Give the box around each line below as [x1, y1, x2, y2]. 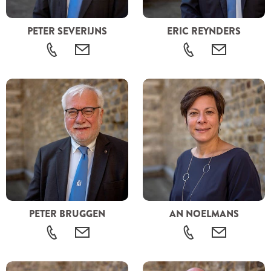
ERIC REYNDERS [167, 24, 241, 38]
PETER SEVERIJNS [27, 24, 107, 38]
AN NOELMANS [169, 206, 239, 221]
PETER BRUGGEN [29, 206, 105, 221]
